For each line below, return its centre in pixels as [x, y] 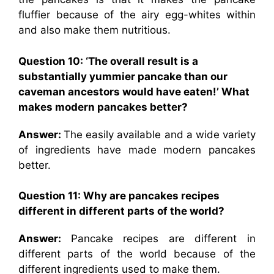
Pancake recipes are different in [163, 239]
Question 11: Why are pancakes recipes [119, 196]
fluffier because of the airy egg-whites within [137, 15]
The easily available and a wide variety [160, 134]
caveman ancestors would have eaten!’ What [134, 91]
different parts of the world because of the [137, 254]
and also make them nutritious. [94, 30]
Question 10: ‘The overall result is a [108, 61]
